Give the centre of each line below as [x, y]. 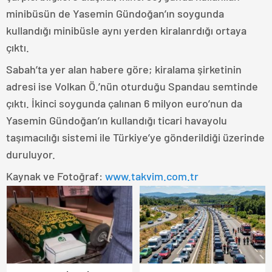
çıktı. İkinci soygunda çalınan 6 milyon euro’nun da [124, 104]
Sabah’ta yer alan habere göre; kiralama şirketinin [124, 70]
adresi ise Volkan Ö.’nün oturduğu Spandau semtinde [132, 87]
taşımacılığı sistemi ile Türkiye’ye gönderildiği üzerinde [135, 138]
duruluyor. [31, 155]
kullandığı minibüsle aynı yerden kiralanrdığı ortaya [126, 31]
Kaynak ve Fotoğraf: [56, 176]
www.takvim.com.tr [152, 176]
